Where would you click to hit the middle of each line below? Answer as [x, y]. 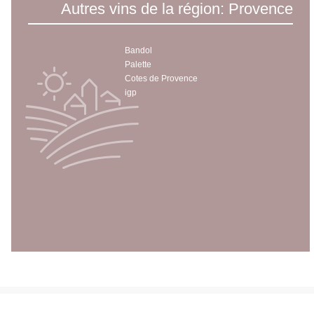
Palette [138, 64]
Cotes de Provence [161, 78]
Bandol [138, 50]
